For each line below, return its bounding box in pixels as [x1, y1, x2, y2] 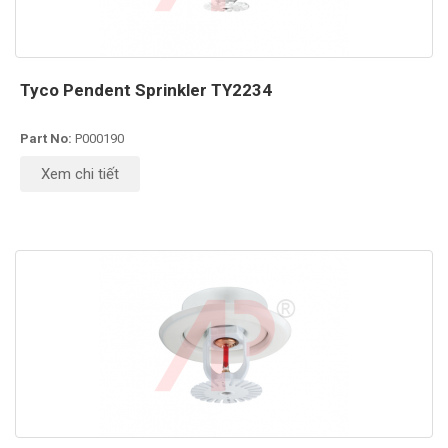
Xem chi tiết [41, 165, 119, 184]
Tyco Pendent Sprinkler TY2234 [20, 80, 272, 101]
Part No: [20, 131, 75, 147]
